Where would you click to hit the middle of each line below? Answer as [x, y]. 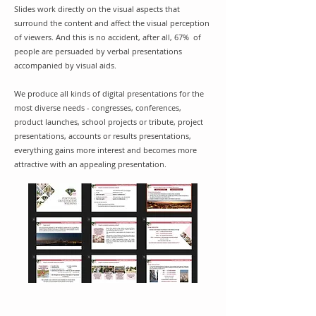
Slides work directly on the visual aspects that [97, 9]
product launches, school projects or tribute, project [109, 122]
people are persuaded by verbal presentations [98, 51]
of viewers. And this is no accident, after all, [94, 37]
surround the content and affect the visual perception [112, 23]
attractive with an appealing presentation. [90, 164]
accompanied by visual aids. [65, 65]
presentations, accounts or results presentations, [103, 136]
